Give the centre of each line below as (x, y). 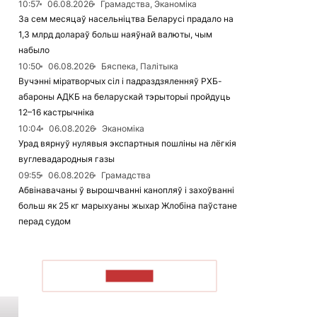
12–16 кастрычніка (56, 112)
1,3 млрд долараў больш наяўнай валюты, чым (115, 34)
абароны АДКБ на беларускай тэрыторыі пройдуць (125, 97)
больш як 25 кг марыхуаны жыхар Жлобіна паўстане (128, 206)
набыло (34, 50)
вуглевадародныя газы (67, 159)
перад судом (45, 221)
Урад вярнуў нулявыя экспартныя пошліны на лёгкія (127, 143)
